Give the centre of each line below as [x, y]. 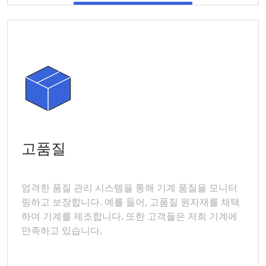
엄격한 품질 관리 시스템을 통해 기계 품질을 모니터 [129, 188]
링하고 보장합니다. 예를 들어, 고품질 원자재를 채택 [131, 202]
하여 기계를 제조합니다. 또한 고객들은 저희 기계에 [129, 216]
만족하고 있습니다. [62, 230]
